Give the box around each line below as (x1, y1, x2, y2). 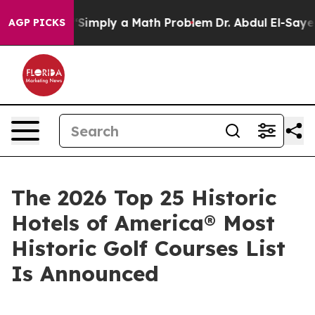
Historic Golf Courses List (11, 235, 285, 262)
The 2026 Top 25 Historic (11, 184, 276, 211)
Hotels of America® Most (11, 210, 275, 236)
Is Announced (11, 260, 159, 287)
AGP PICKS (8, 16, 65, 29)
